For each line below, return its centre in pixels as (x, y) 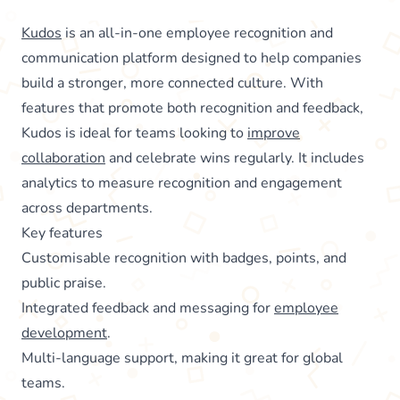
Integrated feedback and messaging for (148, 308)
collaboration (63, 158)
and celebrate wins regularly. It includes (235, 158)
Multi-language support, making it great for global (182, 358)
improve (274, 133)
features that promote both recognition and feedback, (192, 108)
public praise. (64, 283)
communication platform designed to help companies (192, 58)
